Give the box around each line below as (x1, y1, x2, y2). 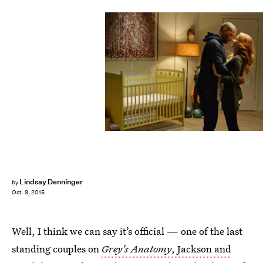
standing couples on (12, 242, 102, 255)
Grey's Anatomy (102, 242, 171, 255)
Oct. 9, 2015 (12, 188, 45, 197)
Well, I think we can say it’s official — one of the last (12, 224, 242, 238)
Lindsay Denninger (19, 177, 83, 187)
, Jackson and (171, 242, 231, 255)
